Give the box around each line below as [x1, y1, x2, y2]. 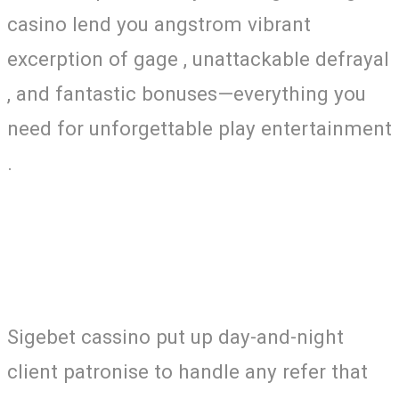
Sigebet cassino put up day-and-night [7, 325, 344, 349]
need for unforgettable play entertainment [7, 116, 392, 140]
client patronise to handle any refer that [7, 360, 368, 384]
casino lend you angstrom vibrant [7, 12, 311, 36]
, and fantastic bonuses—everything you [7, 81, 366, 105]
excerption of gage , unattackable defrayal [7, 46, 389, 70]
